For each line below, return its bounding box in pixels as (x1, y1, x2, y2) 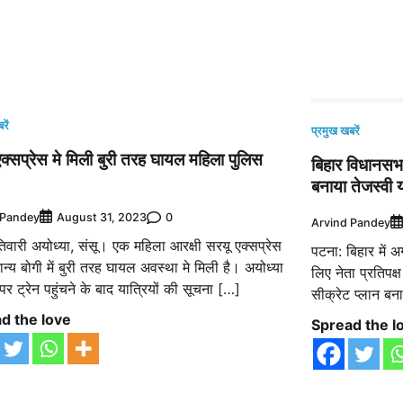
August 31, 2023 (57, 210, 148, 225)
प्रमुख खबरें (310, 124, 360, 139)
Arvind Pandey (310, 215, 390, 229)
